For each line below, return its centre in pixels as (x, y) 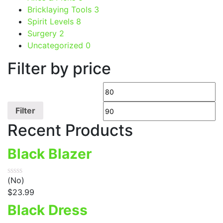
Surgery (43, 33)
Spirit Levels (52, 21)
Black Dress (48, 210)
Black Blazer (50, 154)
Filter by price (59, 68)
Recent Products (70, 130)
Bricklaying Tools (61, 9)
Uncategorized (56, 45)
